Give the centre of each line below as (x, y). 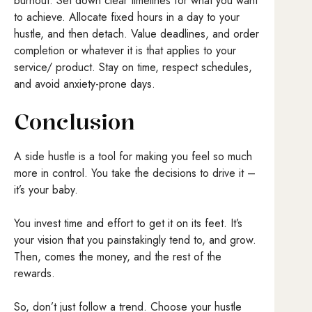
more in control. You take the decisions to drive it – (135, 173)
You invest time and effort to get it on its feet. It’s (128, 223)
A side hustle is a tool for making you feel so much (133, 156)
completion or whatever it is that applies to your (125, 50)
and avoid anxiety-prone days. (85, 84)
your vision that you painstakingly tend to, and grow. (135, 240)
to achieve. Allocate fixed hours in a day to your (127, 17)
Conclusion (78, 122)
